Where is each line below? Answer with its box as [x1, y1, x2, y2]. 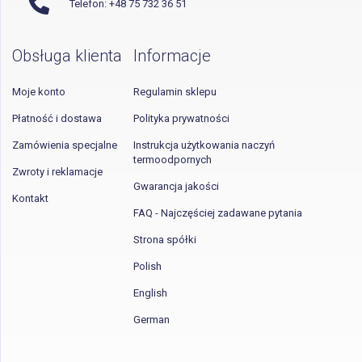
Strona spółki [133, 234, 196, 246]
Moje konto [12, 86, 65, 98]
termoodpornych [133, 154, 212, 166]
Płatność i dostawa [12, 112, 102, 124]
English [133, 287, 167, 299]
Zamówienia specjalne [12, 139, 117, 151]
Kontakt [12, 192, 48, 204]
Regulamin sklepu [133, 86, 217, 98]
